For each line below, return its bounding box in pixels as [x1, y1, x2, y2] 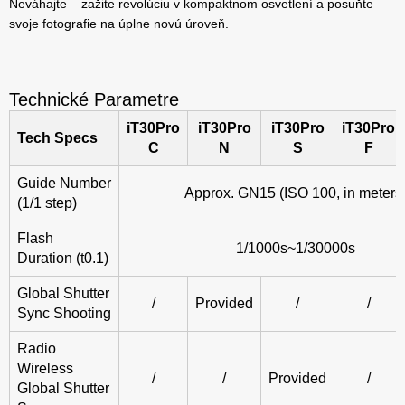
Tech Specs [17, 130, 98, 146]
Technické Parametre [9, 89, 179, 110]
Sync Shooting [17, 306, 111, 322]
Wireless [17, 361, 73, 377]
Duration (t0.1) [17, 250, 108, 267]
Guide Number [17, 175, 111, 192]
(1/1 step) [17, 195, 77, 212]
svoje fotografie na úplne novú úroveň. [9, 16, 229, 32]
